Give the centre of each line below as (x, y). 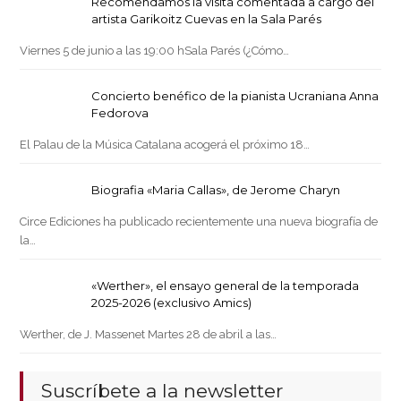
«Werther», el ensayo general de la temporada (226, 286)
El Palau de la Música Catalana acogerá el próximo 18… (165, 145)
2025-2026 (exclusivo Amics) (172, 303)
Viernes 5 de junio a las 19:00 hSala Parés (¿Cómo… (155, 51)
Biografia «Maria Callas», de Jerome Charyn (216, 190)
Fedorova (120, 113)
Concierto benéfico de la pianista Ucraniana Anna (235, 96)
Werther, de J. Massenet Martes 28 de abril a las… (149, 335)
